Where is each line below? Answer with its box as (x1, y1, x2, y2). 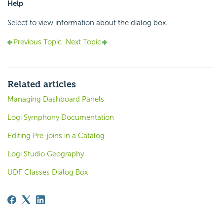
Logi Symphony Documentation (7, 112, 114, 122)
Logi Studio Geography (7, 149, 84, 158)
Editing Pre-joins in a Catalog (7, 131, 105, 140)
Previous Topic (13, 37, 62, 46)
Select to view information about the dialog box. (7, 18, 168, 27)
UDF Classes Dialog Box (7, 167, 88, 177)
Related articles (7, 78, 76, 90)
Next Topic (66, 37, 101, 46)
